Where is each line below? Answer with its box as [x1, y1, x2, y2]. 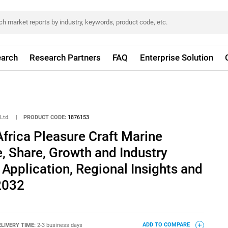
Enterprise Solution [139, 52, 213, 63]
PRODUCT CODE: [23, 114, 67, 121]
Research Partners [30, 52, 101, 63]
